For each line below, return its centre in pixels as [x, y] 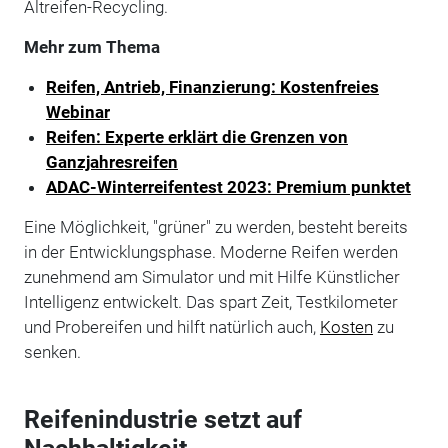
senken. [52, 351]
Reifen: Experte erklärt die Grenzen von [196, 136]
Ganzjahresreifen [111, 161]
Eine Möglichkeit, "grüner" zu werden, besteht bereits [215, 226]
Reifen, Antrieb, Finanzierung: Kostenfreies [212, 86]
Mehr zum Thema [91, 46]
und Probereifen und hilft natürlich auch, [171, 326]
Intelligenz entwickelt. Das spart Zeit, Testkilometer [210, 301]
